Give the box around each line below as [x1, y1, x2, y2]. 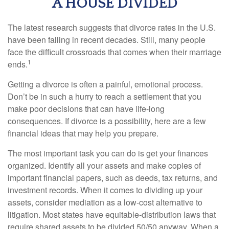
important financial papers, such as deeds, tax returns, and [8, 172, 218, 184]
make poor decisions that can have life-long [8, 103, 165, 115]
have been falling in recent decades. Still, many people [8, 34, 205, 46]
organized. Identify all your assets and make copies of [8, 159, 201, 172]
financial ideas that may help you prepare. [8, 127, 158, 140]
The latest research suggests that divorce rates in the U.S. [8, 21, 216, 34]
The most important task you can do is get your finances [8, 147, 208, 159]
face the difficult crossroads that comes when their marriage [8, 46, 221, 58]
